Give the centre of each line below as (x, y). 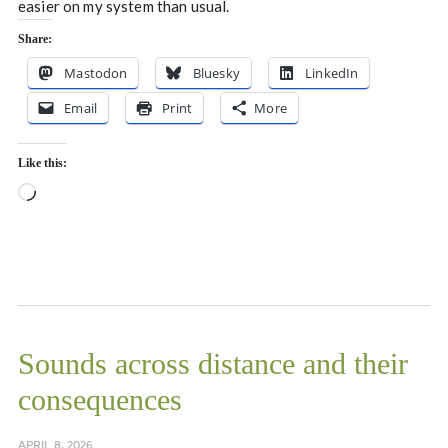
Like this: (42, 163)
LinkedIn (332, 73)
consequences (99, 400)
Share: (34, 39)
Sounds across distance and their (212, 364)
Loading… (68, 194)
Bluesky (216, 73)
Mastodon (96, 73)
